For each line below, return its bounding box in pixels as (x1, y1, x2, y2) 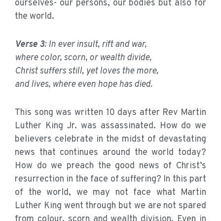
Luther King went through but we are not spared (15, 200, 206, 212)
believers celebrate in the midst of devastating (15, 134, 206, 146)
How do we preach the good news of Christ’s (15, 160, 206, 172)
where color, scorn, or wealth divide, (15, 52, 151, 64)
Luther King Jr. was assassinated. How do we (15, 120, 206, 132)
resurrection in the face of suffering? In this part (15, 174, 206, 185)
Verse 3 (15, 39, 44, 51)
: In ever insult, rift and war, (44, 39, 147, 51)
